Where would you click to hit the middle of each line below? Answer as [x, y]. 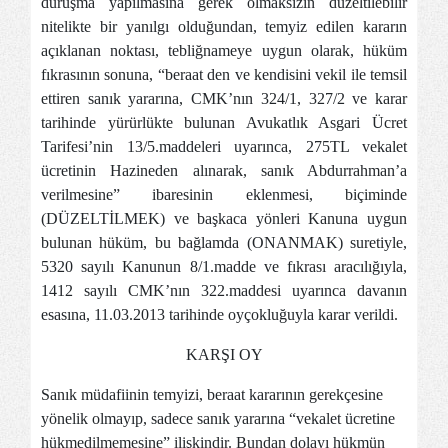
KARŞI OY [224, 355]
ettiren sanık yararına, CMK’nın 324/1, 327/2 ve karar [224, 99]
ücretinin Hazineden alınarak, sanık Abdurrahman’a [224, 171]
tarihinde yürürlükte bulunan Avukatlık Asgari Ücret [224, 123]
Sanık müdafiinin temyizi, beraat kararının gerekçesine [212, 395]
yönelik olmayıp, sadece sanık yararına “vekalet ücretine [218, 419]
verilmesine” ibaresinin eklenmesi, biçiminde [224, 195]
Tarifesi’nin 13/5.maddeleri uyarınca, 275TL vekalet [224, 147]
